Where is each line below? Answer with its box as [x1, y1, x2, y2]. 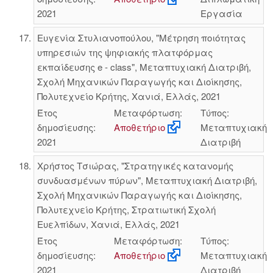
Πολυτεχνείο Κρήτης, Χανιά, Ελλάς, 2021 [37, 89, 221, 102]
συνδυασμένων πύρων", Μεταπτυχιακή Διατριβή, [37, 174, 257, 186]
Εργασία [200, 7, 243, 19]
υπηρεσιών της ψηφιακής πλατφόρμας [37, 45, 213, 58]
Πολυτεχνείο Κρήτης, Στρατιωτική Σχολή [37, 203, 216, 216]
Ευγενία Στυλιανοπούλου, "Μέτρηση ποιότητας [37, 30, 246, 44]
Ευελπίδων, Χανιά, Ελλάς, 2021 [37, 218, 180, 230]
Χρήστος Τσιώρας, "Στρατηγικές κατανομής [37, 159, 233, 172]
